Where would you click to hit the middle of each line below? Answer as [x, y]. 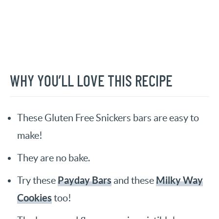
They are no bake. [54, 158]
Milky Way [179, 180]
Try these [37, 181]
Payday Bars [85, 180]
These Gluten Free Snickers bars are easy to [108, 118]
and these [134, 181]
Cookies [34, 198]
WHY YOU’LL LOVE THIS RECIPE [91, 82]
